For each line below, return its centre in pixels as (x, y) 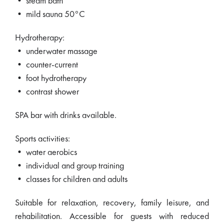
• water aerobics (46, 152)
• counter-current (46, 65)
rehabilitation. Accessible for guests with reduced (112, 216)
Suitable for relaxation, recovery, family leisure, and (112, 203)
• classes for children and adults (71, 179)
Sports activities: (42, 139)
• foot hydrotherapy (51, 78)
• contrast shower (47, 92)
